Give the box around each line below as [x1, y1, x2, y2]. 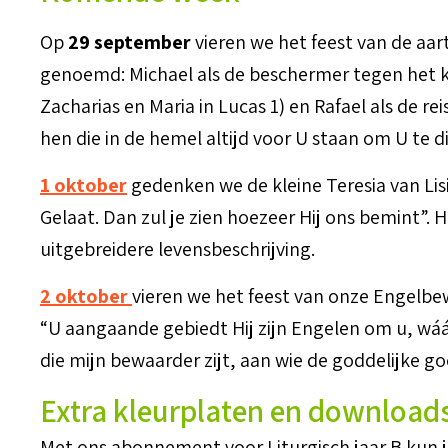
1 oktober [40, 172, 127, 198]
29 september [68, 29, 191, 55]
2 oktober [40, 283, 128, 309]
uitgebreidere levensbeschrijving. [40, 236, 315, 262]
